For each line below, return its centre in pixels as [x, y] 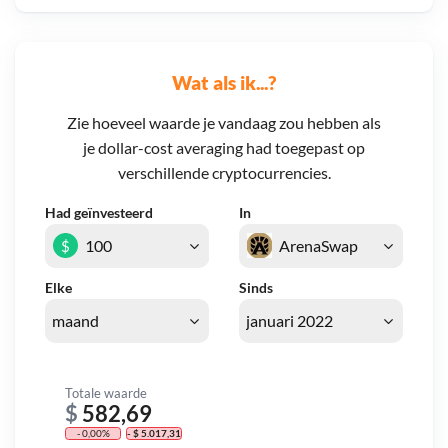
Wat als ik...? [224, 83]
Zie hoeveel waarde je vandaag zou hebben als [224, 123]
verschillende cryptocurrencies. [224, 173]
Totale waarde [106, 392]
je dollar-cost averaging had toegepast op [224, 148]
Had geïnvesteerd [99, 213]
